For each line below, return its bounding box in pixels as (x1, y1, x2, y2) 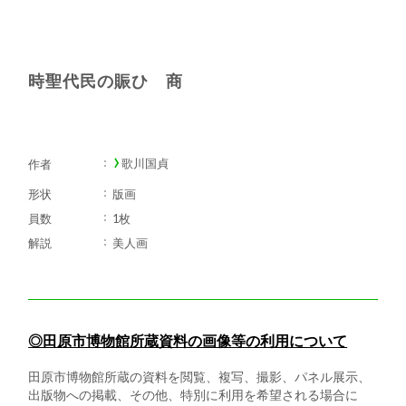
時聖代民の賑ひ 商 (28, 71, 184, 92)
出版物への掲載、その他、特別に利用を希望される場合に (28, 387, 359, 403)
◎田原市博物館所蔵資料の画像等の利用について (28, 332, 348, 350)
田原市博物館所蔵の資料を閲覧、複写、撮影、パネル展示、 (28, 369, 372, 385)
